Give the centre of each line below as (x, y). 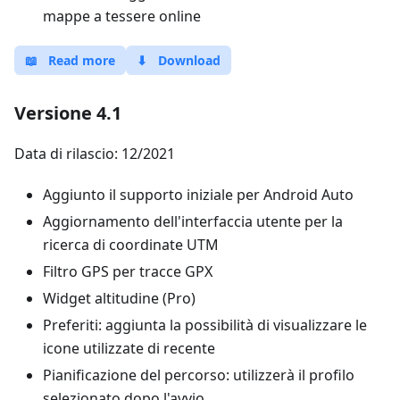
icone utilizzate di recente (129, 348)
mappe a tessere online (122, 16)
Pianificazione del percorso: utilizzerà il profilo (199, 375)
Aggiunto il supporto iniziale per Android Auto (198, 195)
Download (189, 60)
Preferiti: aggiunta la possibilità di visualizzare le (205, 325)
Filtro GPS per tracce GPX (128, 271)
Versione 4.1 (68, 113)
